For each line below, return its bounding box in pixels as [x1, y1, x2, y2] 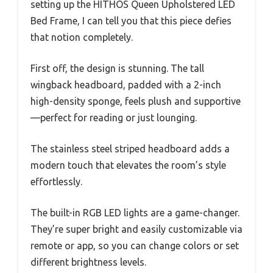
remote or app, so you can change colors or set [30, 240, 239, 252]
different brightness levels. [30, 257, 146, 268]
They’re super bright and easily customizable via [30, 224, 243, 235]
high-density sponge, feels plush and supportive [30, 96, 241, 107]
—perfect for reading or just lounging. [30, 112, 197, 124]
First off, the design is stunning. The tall [30, 63, 204, 74]
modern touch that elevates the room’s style [30, 160, 226, 171]
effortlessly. [30, 176, 82, 188]
